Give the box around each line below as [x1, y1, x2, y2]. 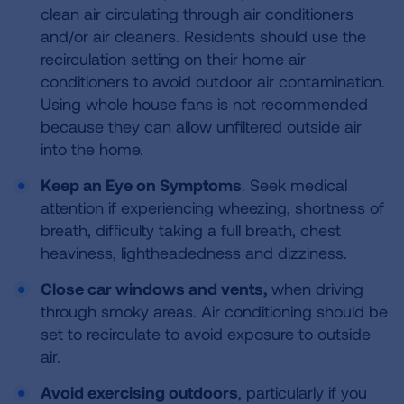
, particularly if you [238, 382, 367, 402]
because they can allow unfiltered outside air [41, 116, 362, 136]
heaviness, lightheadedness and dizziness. [41, 243, 347, 262]
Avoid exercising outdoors [41, 382, 238, 402]
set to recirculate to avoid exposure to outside [41, 324, 371, 344]
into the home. [41, 139, 143, 159]
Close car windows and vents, [41, 279, 267, 298]
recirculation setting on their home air [41, 49, 306, 69]
